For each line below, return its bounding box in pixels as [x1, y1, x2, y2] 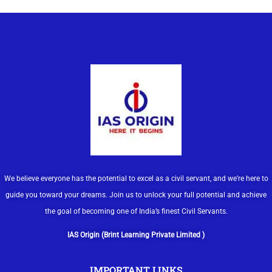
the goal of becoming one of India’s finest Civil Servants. [44, 206, 228, 216]
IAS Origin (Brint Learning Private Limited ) [67, 230, 205, 239]
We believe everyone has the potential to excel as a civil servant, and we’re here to [4, 174, 268, 183]
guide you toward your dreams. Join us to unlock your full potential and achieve [5, 190, 267, 199]
